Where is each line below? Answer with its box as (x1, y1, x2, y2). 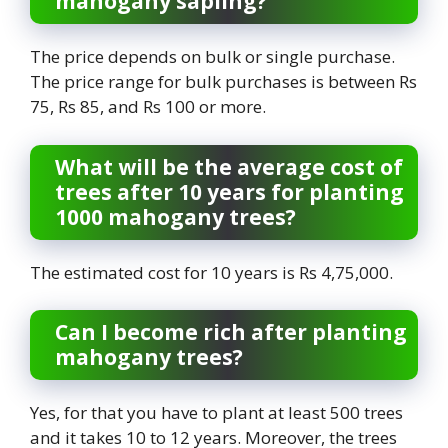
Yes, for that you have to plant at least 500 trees (30, 401, 403, 425)
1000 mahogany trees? (55, 202, 296, 231)
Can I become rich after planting (55, 318, 407, 347)
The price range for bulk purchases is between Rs (30, 70, 417, 94)
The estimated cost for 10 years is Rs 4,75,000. (30, 260, 393, 284)
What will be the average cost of (55, 152, 403, 181)
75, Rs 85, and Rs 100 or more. (30, 95, 266, 119)
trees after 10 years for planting (55, 177, 404, 206)
